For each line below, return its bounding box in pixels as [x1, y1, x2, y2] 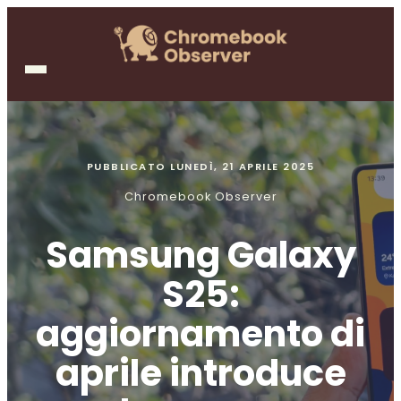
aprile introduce [55, 348, 346, 399]
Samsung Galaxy [45, 230, 356, 281]
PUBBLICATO [86, 158, 171, 174]
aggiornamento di [36, 309, 365, 360]
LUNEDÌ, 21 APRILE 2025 [170, 158, 315, 174]
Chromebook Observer [124, 188, 277, 204]
